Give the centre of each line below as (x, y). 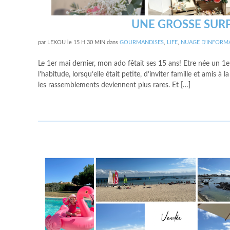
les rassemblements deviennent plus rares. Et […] (114, 85)
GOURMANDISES (142, 42)
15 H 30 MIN (89, 42)
